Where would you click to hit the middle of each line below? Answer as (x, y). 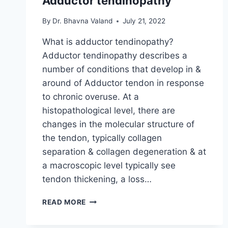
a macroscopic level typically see (109, 166)
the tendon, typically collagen (102, 138)
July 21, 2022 (144, 21)
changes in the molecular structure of (118, 124)
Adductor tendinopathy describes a (115, 56)
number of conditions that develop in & (122, 69)
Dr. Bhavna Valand (83, 21)
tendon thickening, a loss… (97, 179)
